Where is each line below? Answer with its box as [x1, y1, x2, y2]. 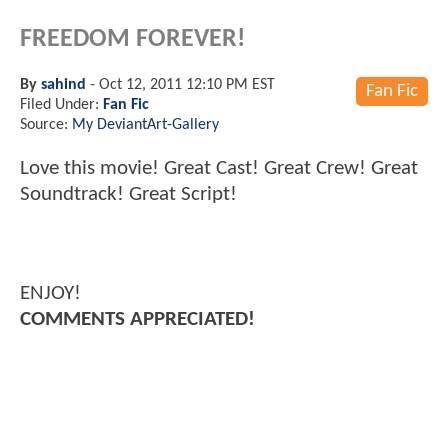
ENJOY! [20, 283, 81, 305]
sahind [41, 76, 86, 93]
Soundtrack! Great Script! [20, 183, 237, 205]
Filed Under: [20, 96, 103, 113]
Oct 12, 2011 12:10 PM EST [99, 76, 275, 93]
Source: [20, 116, 72, 133]
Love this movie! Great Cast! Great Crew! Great [20, 157, 418, 179]
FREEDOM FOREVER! [20, 26, 245, 52]
